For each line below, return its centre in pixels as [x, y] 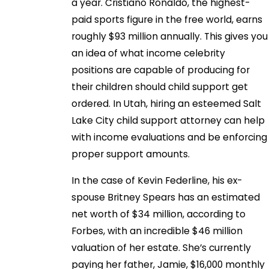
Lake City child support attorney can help [168, 121]
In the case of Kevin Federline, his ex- [157, 181]
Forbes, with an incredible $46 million [157, 231]
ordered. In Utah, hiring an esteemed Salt [167, 104]
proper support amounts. [131, 154]
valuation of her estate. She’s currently [162, 248]
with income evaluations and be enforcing [170, 138]
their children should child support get [160, 87]
